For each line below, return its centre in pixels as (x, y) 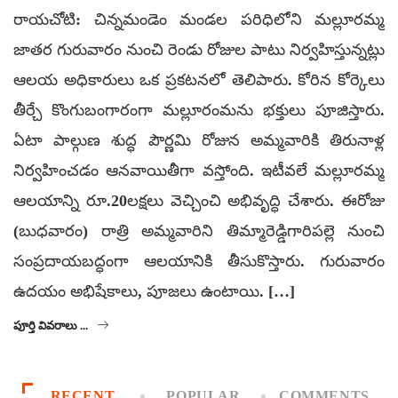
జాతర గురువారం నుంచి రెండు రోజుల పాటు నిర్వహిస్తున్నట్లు (199, 50)
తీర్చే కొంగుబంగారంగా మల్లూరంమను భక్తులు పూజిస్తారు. (199, 111)
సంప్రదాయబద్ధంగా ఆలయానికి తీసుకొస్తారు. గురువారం (199, 262)
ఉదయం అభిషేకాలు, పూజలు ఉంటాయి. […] (154, 292)
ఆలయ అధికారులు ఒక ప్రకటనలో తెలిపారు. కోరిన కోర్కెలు (199, 80)
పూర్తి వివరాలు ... (51, 326)
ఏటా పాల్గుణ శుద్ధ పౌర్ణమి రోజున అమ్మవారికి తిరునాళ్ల (199, 141)
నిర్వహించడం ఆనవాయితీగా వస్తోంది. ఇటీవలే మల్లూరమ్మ (199, 171)
